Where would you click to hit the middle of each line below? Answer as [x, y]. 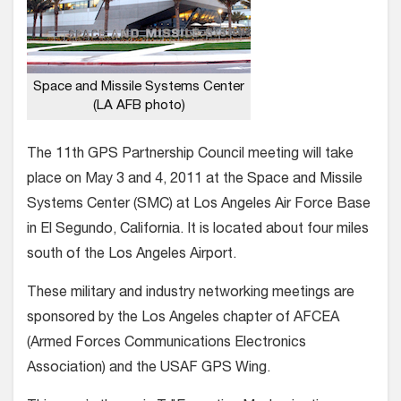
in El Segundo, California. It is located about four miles [198, 230]
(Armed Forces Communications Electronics [166, 344]
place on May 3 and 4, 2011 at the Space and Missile [195, 180]
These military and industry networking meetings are [191, 294]
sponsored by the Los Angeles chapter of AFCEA [183, 319]
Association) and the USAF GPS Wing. [150, 369]
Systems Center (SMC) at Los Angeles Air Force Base [199, 205]
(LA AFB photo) [139, 106]
